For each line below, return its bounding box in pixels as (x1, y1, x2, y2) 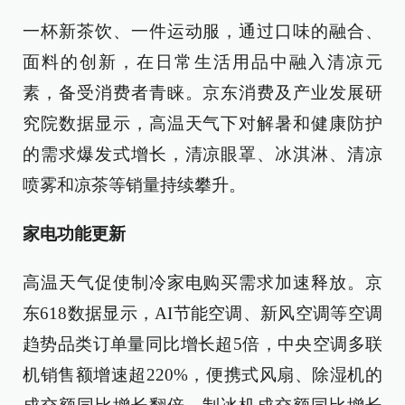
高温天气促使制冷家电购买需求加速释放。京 (23, 273, 382, 292)
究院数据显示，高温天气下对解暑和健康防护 (23, 114, 382, 133)
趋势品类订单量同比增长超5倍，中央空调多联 (23, 334, 382, 353)
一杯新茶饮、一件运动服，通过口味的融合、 (23, 22, 382, 41)
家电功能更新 (23, 224, 126, 243)
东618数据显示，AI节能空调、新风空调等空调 (23, 304, 382, 323)
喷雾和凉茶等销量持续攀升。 (23, 175, 246, 194)
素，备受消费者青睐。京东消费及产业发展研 (23, 83, 382, 102)
